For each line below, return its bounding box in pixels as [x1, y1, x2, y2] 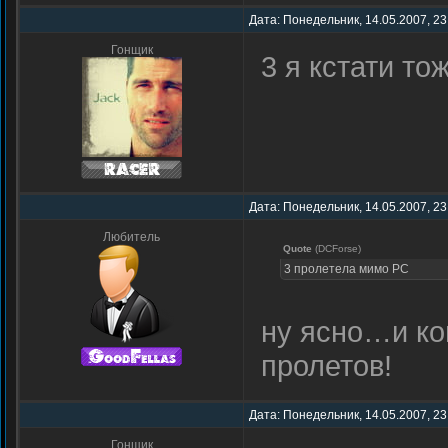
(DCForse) [312, 243, 361, 254]
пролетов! [261, 349, 392, 382]
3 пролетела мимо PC [284, 262, 409, 276]
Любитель [103, 230, 160, 244]
